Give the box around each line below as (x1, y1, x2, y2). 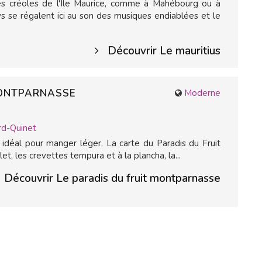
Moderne (184, 87, 220, 99)
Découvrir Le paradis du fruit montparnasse (4, 171, 220, 186)
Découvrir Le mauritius (108, 43, 220, 58)
